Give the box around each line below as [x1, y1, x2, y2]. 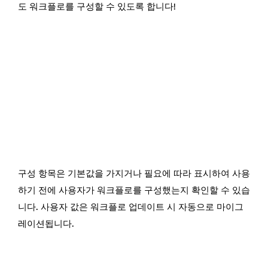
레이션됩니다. [18, 218, 74, 230]
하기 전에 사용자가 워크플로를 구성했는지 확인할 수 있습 [18, 185, 250, 196]
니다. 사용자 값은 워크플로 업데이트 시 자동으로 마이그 [18, 202, 243, 213]
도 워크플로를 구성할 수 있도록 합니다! [18, 1, 176, 13]
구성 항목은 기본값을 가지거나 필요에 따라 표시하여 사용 [18, 168, 250, 179]
